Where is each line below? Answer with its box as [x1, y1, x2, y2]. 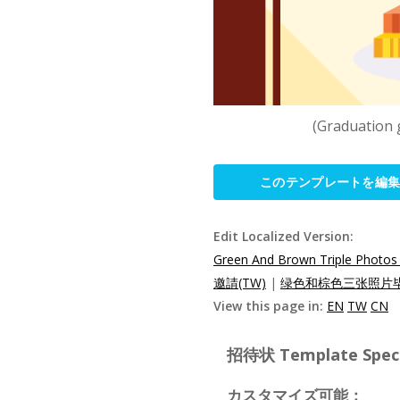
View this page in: [213, 297, 327, 314]
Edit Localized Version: [213, 228, 354, 245]
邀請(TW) [213, 274, 266, 291]
